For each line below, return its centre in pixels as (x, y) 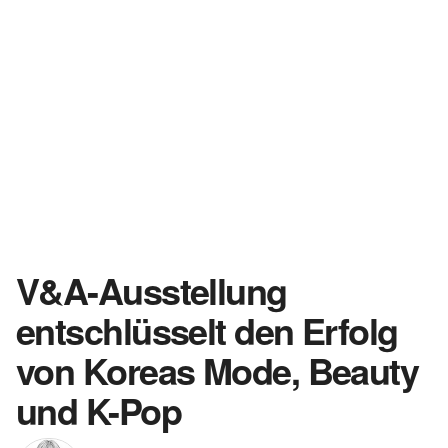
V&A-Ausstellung (151, 290)
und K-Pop (98, 410)
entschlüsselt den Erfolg (207, 330)
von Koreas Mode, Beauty (217, 370)
